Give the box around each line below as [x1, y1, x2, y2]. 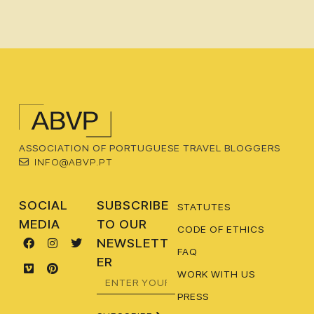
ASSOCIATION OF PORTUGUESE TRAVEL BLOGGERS [18, 142, 280, 153]
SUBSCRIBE [97, 198, 170, 212]
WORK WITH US [177, 268, 255, 280]
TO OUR [97, 217, 148, 231]
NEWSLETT [97, 235, 170, 250]
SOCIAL [18, 198, 68, 212]
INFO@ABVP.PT [34, 156, 114, 168]
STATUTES [177, 200, 231, 212]
